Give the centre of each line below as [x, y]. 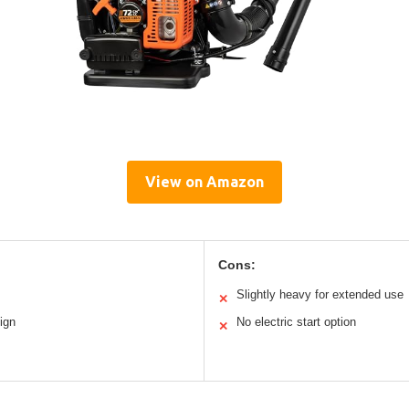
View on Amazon [204, 181]
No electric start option [296, 321]
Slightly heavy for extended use [320, 294]
